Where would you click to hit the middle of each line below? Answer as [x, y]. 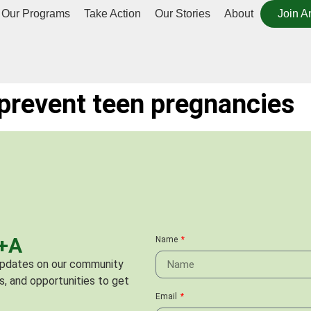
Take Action [113, 14]
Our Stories [183, 14]
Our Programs [36, 14]
